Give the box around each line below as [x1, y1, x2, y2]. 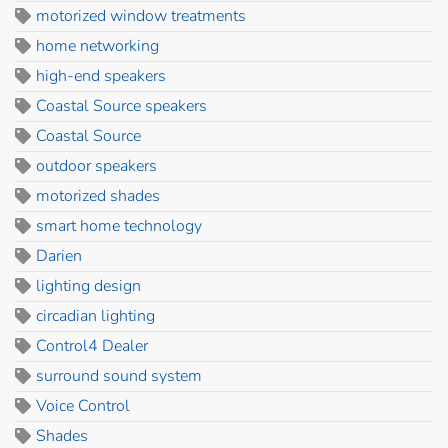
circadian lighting [36, 304, 155, 327]
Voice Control [36, 394, 130, 417]
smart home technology [36, 214, 202, 237]
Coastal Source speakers [36, 94, 207, 117]
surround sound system [36, 364, 202, 387]
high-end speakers [36, 64, 166, 87]
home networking [36, 34, 159, 57]
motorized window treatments [36, 4, 246, 27]
